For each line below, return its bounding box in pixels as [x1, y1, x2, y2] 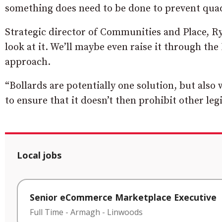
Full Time [30, 206, 63, 218]
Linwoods [107, 206, 143, 218]
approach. [5, 55, 51, 68]
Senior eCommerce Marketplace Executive [30, 191, 217, 203]
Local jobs [17, 149, 61, 161]
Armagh [70, 206, 100, 218]
